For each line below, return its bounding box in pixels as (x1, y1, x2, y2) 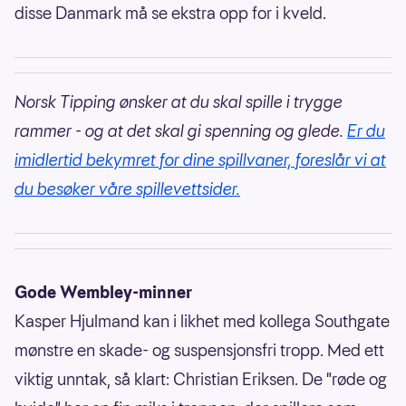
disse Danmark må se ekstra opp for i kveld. (14, 2, 330, 25)
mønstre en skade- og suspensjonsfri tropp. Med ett (14, 339, 384, 362)
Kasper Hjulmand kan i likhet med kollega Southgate (14, 310, 390, 333)
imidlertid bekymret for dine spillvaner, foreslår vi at (14, 149, 386, 172)
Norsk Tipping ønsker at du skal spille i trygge (14, 91, 343, 114)
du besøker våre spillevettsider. (14, 178, 240, 201)
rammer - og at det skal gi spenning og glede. (14, 120, 347, 143)
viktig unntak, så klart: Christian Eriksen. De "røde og (14, 368, 387, 391)
